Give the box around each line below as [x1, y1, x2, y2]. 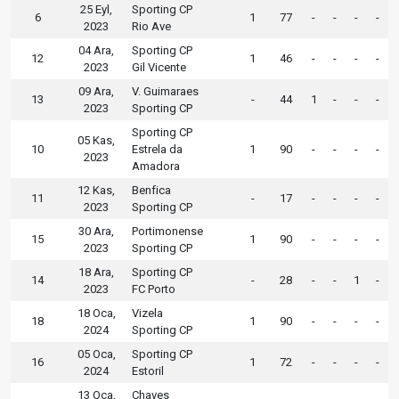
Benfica [132, 183, 171, 197]
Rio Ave [132, 19, 171, 33]
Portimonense [132, 224, 203, 238]
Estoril [132, 363, 164, 378]
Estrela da [132, 142, 183, 156]
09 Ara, [78, 84, 114, 98]
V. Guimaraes [132, 84, 199, 98]
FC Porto [132, 281, 175, 296]
